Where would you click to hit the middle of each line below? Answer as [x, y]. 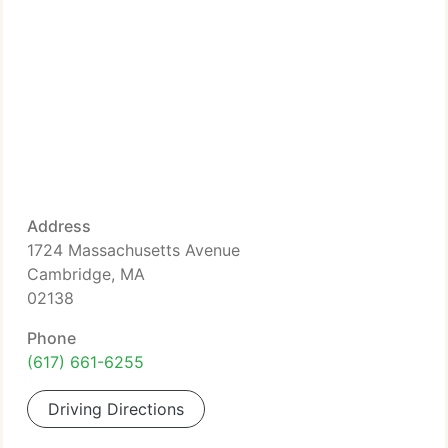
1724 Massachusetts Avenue [133, 250]
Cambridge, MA [86, 274]
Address [59, 226]
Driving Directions [116, 409]
